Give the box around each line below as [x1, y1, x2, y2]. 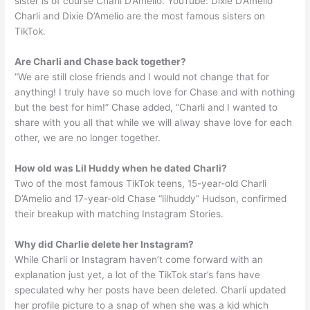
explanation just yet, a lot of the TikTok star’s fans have [15, 268, 261, 280]
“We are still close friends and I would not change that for [15, 71, 270, 82]
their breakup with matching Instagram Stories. [15, 208, 224, 219]
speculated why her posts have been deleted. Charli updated [15, 284, 286, 295]
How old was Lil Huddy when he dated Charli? [15, 162, 228, 174]
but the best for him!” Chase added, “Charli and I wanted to [15, 101, 278, 113]
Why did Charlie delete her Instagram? [15, 238, 194, 250]
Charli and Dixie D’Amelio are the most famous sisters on [15, 10, 266, 21]
